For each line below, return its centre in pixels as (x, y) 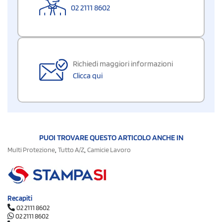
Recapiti (20, 198)
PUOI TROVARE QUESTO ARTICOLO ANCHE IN (111, 137)
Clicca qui (88, 75)
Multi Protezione (31, 149)
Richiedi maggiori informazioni (123, 63)
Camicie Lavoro (109, 149)
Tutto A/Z (71, 149)
